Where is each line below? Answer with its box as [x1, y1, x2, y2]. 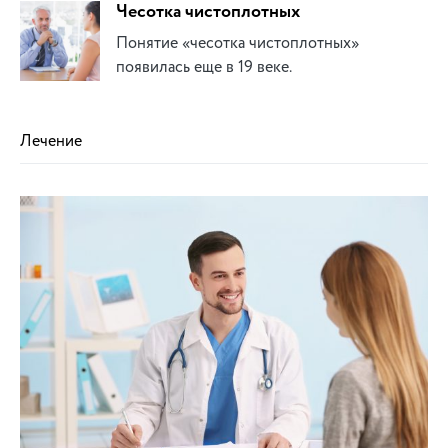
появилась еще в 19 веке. [116, 56, 292, 79]
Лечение [20, 130, 82, 153]
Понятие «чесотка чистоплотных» [116, 32, 359, 55]
